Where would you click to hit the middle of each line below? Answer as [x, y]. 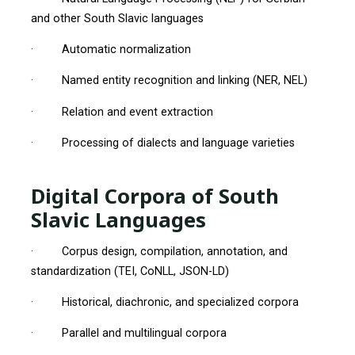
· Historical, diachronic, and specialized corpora [164, 302]
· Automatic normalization [111, 49]
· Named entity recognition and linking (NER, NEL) [169, 81]
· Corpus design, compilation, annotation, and [159, 251]
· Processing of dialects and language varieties [162, 143]
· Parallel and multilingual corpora [128, 334]
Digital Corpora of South [155, 195]
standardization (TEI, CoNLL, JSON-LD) [130, 271]
